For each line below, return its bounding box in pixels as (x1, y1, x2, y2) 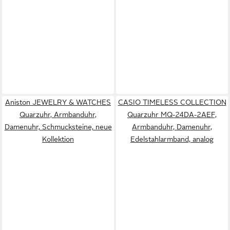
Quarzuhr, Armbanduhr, (20, 110, 97, 119)
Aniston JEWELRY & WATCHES (5, 98, 111, 106)
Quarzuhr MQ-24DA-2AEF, (127, 110, 217, 119)
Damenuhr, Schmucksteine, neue (4, 122, 112, 131)
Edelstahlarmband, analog (130, 135, 214, 143)
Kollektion (42, 135, 74, 143)
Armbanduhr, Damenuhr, (132, 122, 212, 131)
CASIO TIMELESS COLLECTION (118, 98, 226, 106)
